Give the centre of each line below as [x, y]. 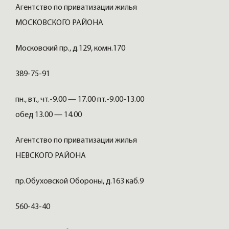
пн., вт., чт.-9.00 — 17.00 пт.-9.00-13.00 [80, 100]
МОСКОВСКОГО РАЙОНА [60, 23]
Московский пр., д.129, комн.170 [71, 49]
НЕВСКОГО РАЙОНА [51, 156]
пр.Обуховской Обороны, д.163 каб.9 [80, 182]
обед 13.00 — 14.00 [49, 115]
